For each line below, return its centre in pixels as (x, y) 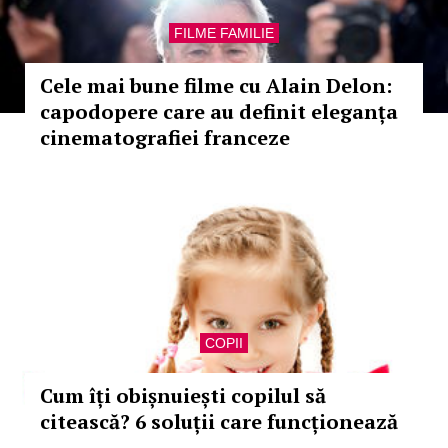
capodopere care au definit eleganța (219, 111)
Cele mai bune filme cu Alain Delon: (216, 85)
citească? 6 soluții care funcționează (219, 421)
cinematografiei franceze (165, 137)
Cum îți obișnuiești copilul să (183, 395)
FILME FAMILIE (224, 33)
